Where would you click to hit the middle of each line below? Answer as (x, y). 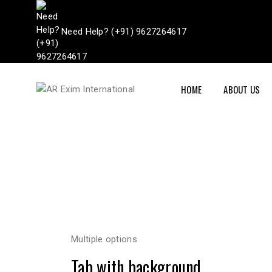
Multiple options (104, 239)
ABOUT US (242, 89)
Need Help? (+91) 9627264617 (124, 32)
